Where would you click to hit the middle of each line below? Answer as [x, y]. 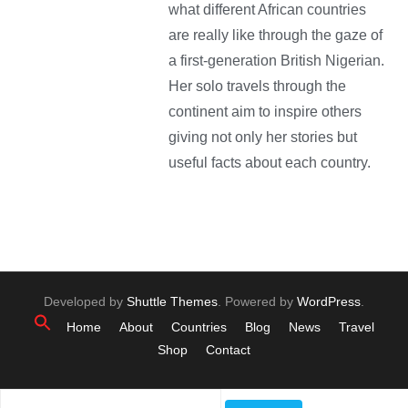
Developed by [85, 301]
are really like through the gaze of [275, 35]
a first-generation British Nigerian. [276, 60]
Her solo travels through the [257, 86]
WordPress [329, 301]
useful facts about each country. [270, 162]
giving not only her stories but [263, 137]
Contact [228, 349]
